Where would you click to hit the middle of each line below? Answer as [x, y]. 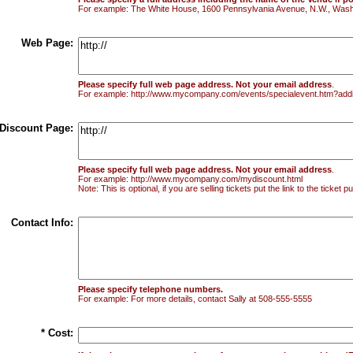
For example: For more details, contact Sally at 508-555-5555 [195, 299]
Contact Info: [42, 223]
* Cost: [57, 333]
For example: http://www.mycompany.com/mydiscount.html [190, 179]
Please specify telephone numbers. [150, 289]
